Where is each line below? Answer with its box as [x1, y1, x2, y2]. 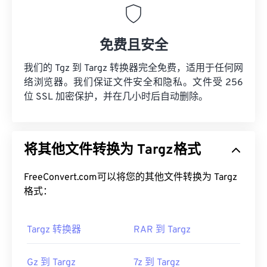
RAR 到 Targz [133, 224, 191, 237]
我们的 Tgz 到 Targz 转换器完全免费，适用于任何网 [24, 63, 243, 75]
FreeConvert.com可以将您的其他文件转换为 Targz [24, 172, 237, 184]
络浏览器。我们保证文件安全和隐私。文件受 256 [24, 77, 243, 89]
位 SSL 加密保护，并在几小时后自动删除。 [24, 91, 208, 104]
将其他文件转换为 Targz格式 [24, 142, 201, 160]
